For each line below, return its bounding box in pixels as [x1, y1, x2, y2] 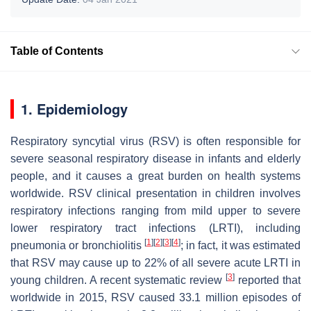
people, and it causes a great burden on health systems [10, 169, 301, 182]
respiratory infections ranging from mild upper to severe [10, 204, 301, 217]
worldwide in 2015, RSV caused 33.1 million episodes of [10, 291, 301, 303]
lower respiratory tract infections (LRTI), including [10, 221, 301, 234]
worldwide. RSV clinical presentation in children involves [10, 187, 301, 199]
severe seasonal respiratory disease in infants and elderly [10, 152, 301, 165]
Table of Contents [10, 44, 103, 57]
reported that [235, 274, 301, 286]
